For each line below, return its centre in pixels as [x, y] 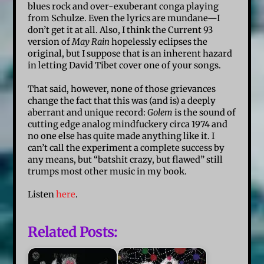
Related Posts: [73, 232]
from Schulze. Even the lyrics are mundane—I [124, 18]
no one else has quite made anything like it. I [121, 136]
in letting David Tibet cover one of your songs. [126, 65]
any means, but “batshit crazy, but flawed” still [126, 159]
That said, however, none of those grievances [122, 89]
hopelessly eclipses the [159, 42]
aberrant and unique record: [88, 112]
